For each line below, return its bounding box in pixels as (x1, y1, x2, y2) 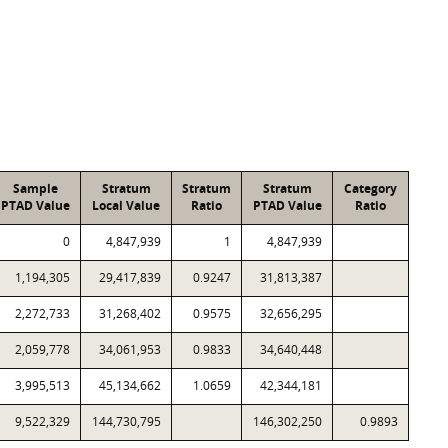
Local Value (92, 197, 160, 214)
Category (344, 180, 397, 197)
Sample (13, 180, 58, 197)
